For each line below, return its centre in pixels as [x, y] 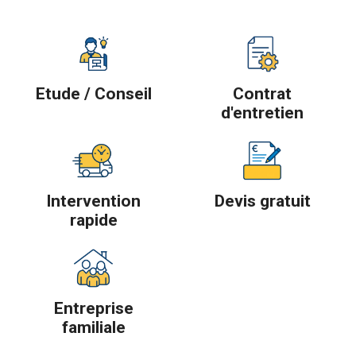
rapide [93, 220]
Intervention [94, 201]
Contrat [263, 94]
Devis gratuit [262, 201]
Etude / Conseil [93, 94]
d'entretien [263, 113]
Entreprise [93, 308]
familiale [93, 327]
